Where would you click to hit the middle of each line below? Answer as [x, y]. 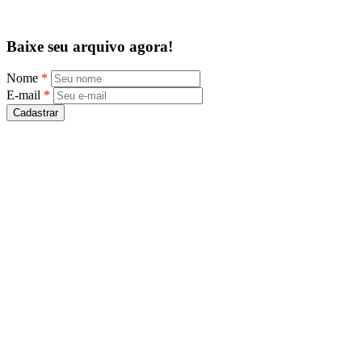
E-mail [25, 95]
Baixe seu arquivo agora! [90, 46]
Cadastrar [36, 113]
